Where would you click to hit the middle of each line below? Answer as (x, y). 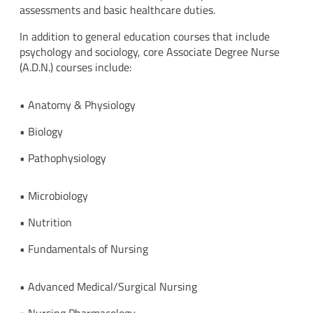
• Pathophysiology (63, 158)
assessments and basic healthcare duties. (117, 10)
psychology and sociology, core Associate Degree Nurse (150, 52)
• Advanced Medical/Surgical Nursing (108, 287)
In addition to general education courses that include (145, 37)
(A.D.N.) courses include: (75, 67)
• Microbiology (54, 196)
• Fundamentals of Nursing (84, 249)
